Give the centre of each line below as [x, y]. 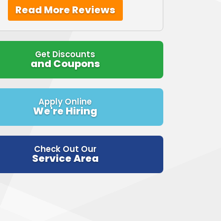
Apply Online [65, 102]
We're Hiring [65, 111]
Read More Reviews [65, 10]
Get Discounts [65, 54]
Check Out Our [65, 149]
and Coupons [65, 63]
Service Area [65, 158]
